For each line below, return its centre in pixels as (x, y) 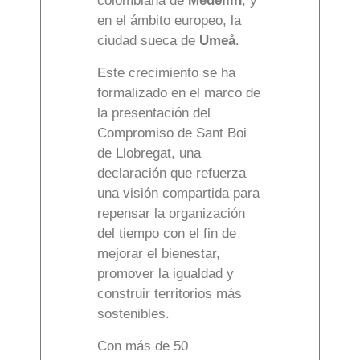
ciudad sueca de (148, 41)
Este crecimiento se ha (166, 73)
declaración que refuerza (172, 174)
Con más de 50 (143, 346)
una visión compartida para (178, 194)
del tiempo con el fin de (167, 234)
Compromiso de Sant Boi (172, 133)
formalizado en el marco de (179, 93)
